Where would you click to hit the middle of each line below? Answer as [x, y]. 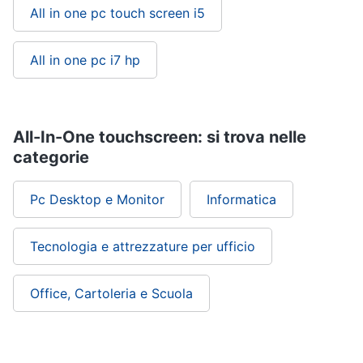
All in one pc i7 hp [85, 60]
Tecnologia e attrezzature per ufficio [143, 246]
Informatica [241, 199]
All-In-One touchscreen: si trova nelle [160, 137]
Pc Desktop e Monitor [97, 199]
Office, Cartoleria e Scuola [111, 293]
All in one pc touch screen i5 [117, 13]
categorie [51, 157]
